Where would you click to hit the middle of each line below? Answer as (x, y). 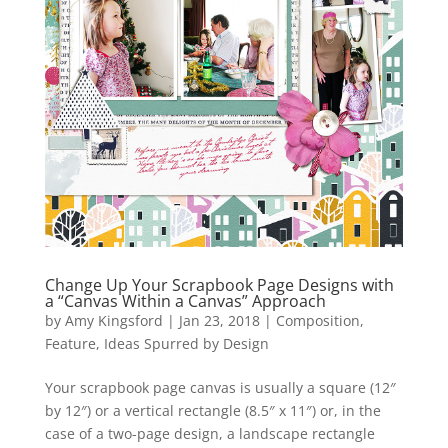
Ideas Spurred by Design (186, 344)
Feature (70, 344)
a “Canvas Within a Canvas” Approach (185, 301)
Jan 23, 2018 (219, 321)
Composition (317, 321)
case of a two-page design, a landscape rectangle (209, 434)
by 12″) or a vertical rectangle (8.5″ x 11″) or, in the (212, 411)
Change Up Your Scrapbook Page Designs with (219, 285)
